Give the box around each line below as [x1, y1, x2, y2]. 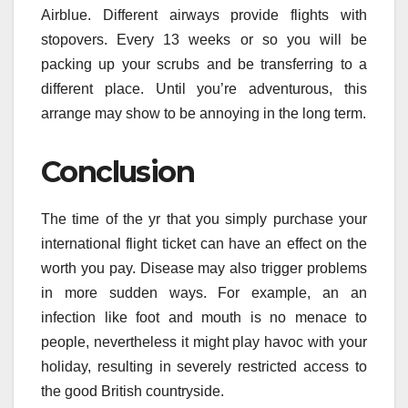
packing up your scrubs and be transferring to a [41, 56, 367, 72]
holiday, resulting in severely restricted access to [41, 358, 367, 374]
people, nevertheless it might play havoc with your [41, 333, 367, 350]
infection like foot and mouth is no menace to [41, 309, 367, 325]
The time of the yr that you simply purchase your [41, 210, 367, 227]
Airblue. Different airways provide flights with [41, 6, 367, 23]
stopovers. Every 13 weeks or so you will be [41, 31, 367, 47]
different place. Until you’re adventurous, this [41, 80, 367, 97]
